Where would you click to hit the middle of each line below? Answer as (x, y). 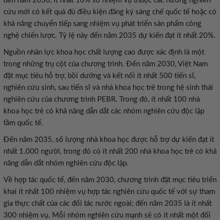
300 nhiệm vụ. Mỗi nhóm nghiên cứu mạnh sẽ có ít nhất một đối (107, 215)
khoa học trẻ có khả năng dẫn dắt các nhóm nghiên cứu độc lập (104, 111)
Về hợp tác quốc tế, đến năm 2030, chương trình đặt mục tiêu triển (110, 180)
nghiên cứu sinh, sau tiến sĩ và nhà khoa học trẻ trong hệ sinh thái (108, 88)
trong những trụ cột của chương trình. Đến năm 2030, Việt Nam (106, 64)
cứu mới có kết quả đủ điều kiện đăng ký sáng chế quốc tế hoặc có (110, 12)
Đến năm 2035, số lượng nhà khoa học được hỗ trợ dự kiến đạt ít (109, 140)
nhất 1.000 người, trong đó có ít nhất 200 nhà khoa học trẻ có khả (110, 151)
